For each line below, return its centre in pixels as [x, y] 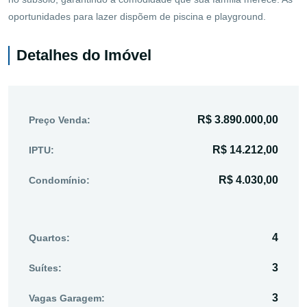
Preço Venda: [60, 120]
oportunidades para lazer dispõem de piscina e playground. [137, 16]
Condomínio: [59, 180]
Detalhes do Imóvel [84, 55]
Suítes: [45, 268]
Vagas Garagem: [67, 298]
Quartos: [49, 237]
